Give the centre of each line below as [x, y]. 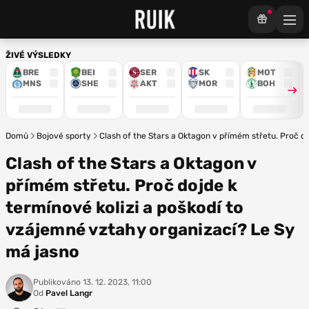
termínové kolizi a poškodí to [125, 208]
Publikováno [57, 282]
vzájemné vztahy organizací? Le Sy [150, 230]
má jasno [42, 252]
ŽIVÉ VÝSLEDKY [38, 55]
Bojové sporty [64, 136]
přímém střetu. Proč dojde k [121, 186]
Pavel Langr [68, 293]
